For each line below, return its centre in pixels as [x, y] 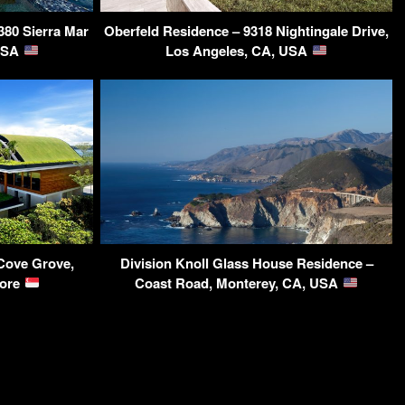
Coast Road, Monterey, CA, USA [239, 283]
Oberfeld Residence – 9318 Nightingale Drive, [246, 30]
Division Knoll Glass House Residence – [246, 263]
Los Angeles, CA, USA [239, 50]
